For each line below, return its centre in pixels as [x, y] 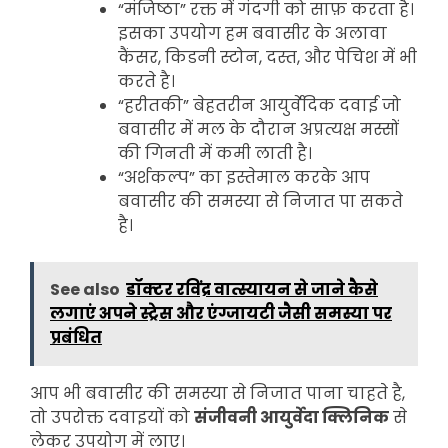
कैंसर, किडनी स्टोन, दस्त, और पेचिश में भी [267, 57]
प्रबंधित [76, 337]
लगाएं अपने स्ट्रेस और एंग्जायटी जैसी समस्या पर [221, 313]
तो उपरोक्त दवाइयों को [112, 417]
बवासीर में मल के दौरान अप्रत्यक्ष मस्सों [258, 129]
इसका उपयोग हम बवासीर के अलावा [252, 33]
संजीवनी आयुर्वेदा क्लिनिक [291, 417]
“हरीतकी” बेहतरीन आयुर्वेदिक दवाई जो [259, 105]
